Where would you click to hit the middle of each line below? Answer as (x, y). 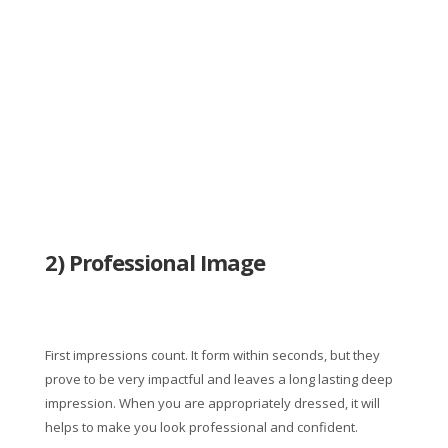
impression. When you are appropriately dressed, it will (212, 402)
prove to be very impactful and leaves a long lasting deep (218, 378)
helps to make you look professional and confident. (201, 426)
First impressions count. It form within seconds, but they (212, 354)
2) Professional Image (154, 261)
